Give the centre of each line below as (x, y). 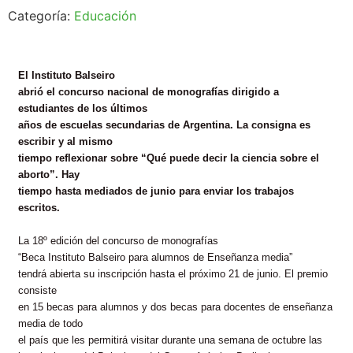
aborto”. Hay (49, 175)
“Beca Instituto (53, 257)
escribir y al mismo (65, 141)
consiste (37, 290)
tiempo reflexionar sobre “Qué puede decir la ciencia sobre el (169, 158)
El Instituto (46, 75)
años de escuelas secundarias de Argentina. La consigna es (164, 125)
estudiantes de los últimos (83, 108)
